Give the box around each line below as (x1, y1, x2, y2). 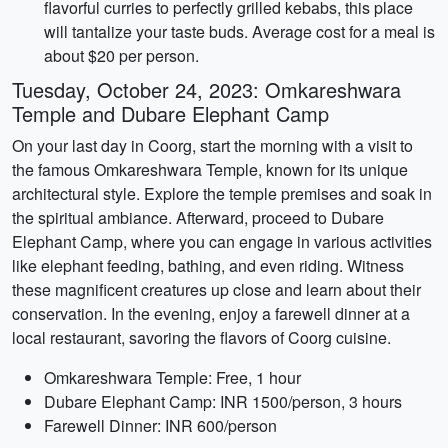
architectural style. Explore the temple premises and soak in (12, 182, 432, 205)
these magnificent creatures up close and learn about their (12, 278, 421, 301)
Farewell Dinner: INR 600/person (44, 414, 277, 437)
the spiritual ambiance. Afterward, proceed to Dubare (12, 206, 384, 229)
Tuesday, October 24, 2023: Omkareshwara (12, 75, 401, 104)
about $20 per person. (44, 44, 199, 67)
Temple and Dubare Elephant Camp (12, 99, 329, 128)
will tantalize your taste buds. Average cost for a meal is (44, 20, 435, 43)
